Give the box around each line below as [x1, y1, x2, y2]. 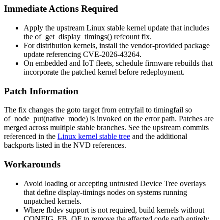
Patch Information [4, 85, 79, 96]
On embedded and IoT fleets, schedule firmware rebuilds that [24, 58, 213, 67]
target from [81, 106, 118, 114]
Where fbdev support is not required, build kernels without [24, 205, 204, 214]
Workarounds [4, 159, 60, 170]
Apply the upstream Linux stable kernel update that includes [24, 23, 209, 32]
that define [24, 188, 58, 196]
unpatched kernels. [24, 196, 82, 205]
